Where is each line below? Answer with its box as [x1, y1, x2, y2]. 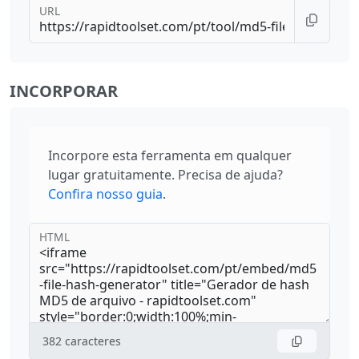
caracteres [65, 333, 121, 349]
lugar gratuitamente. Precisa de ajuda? [48, 166, 283, 184]
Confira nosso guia [48, 185, 163, 204]
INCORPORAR [10, 80, 118, 103]
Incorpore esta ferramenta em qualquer [48, 147, 292, 165]
